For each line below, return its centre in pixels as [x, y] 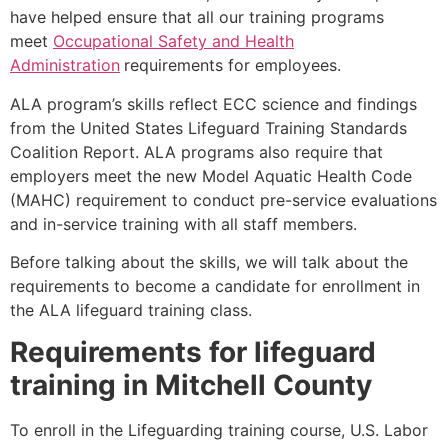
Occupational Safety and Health [173, 41]
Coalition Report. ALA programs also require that [196, 151]
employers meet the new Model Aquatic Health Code [211, 175]
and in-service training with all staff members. [183, 223]
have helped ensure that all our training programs [197, 17]
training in [82, 385]
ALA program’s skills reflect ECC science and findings [213, 103]
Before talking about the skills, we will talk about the [209, 261]
